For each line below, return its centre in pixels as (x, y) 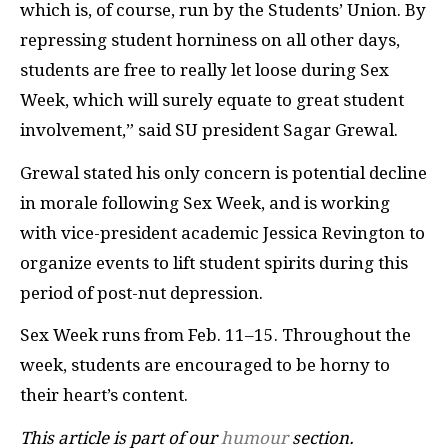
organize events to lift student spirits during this (214, 262)
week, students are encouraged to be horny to (205, 365)
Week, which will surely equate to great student (212, 100)
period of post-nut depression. (141, 292)
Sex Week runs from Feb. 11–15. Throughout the (215, 335)
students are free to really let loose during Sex (204, 70)
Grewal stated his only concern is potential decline (223, 172)
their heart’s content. (104, 395)
